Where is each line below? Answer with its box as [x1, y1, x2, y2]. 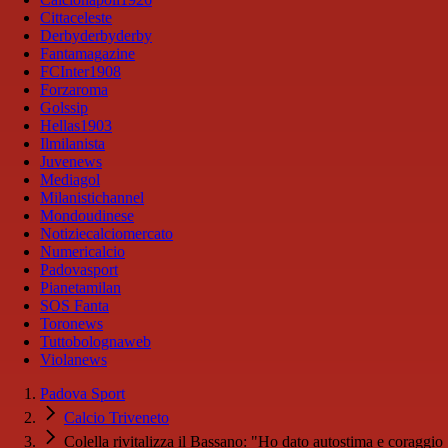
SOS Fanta [40, 297, 109, 315]
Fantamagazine [40, 45, 135, 63]
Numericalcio [40, 243, 125, 261]
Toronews [40, 315, 103, 333]
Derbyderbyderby [40, 27, 152, 45]
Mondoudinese [40, 207, 134, 225]
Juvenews [40, 153, 102, 171]
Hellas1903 [40, 117, 112, 135]
